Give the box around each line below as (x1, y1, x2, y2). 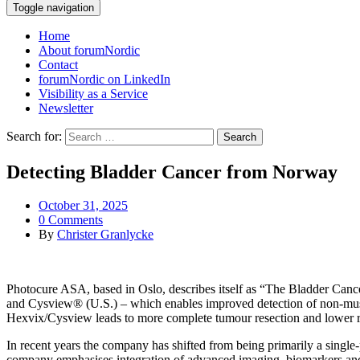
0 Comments (39, 213, 103, 227)
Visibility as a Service (39, 86, 148, 100)
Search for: (6, 129, 62, 143)
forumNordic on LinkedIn (39, 72, 170, 86)
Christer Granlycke (57, 227, 153, 242)
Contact (39, 57, 78, 72)
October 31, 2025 (39, 198, 128, 213)
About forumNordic (39, 43, 140, 57)
